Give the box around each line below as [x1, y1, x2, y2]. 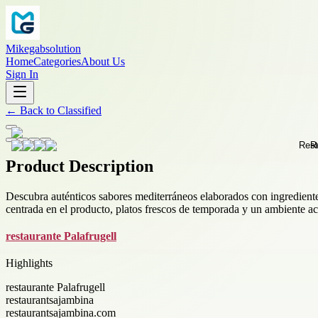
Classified [57, 104, 102, 116]
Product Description [6, 156, 153, 175]
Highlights [6, 256, 53, 269]
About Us [81, 55, 125, 67]
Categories [33, 55, 81, 67]
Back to [17, 104, 57, 116]
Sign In [6, 68, 38, 80]
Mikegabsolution [6, 43, 81, 55]
